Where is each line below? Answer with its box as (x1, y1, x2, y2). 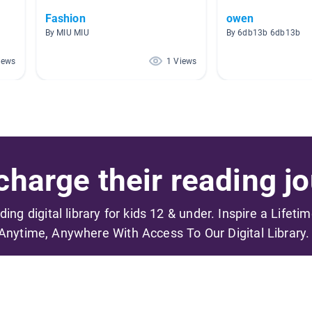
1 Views (166, 56, 197, 66)
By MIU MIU (45, 27, 89, 38)
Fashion (45, 11, 86, 25)
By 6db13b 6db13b (226, 27, 301, 38)
